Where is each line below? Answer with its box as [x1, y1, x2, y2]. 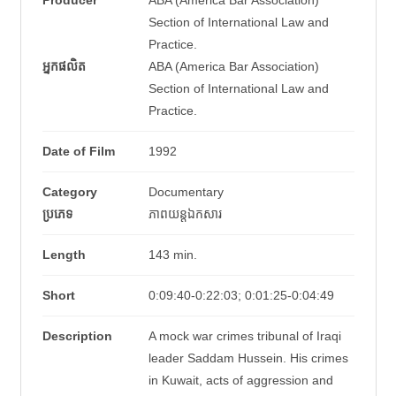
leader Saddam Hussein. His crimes [148, 351, 348, 366]
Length [42, 247, 86, 263]
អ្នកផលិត [42, 59, 86, 74]
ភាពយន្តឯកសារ [148, 207, 222, 222]
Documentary [148, 185, 224, 200]
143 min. [148, 247, 197, 263]
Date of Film [42, 144, 115, 159]
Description [42, 329, 112, 344]
